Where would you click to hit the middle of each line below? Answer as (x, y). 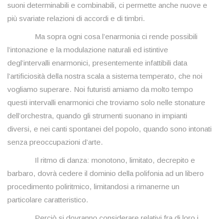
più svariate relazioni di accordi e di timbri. (76, 19)
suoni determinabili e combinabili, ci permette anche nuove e (107, 5)
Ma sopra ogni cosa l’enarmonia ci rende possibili (102, 37)
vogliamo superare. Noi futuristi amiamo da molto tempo (100, 89)
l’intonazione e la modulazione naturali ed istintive (88, 50)
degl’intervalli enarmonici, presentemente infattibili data (97, 63)
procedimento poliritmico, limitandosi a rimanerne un (93, 187)
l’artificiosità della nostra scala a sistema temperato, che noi (105, 76)
